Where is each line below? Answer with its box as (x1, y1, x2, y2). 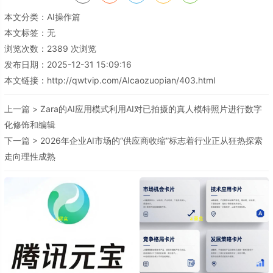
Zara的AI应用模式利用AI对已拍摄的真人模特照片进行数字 (40, 104, 262, 114)
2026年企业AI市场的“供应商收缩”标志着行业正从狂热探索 (40, 135, 263, 146)
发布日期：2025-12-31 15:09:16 (4, 59, 132, 69)
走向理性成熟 (4, 151, 55, 161)
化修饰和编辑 (4, 119, 55, 130)
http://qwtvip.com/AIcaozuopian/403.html (47, 75, 215, 85)
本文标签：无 (4, 27, 55, 38)
